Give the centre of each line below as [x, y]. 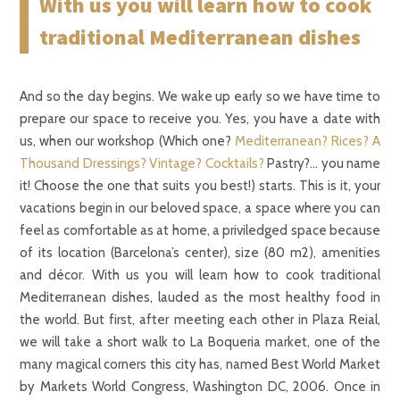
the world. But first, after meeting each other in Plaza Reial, [200, 319]
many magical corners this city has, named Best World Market [200, 364]
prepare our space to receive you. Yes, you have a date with [200, 118]
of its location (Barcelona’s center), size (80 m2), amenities [200, 252]
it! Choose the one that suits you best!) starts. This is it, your [200, 185]
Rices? [350, 141]
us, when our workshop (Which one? [127, 141]
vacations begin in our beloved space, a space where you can [200, 208]
